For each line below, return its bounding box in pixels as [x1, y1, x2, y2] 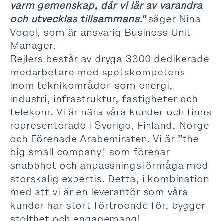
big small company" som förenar [10, 146, 170, 158]
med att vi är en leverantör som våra [10, 185, 188, 198]
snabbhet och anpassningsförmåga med [10, 159, 208, 172]
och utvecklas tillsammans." [10, 12, 145, 25]
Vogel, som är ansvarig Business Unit [10, 26, 191, 38]
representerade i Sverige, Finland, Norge [10, 119, 209, 132]
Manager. [10, 39, 56, 52]
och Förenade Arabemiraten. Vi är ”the [10, 132, 199, 145]
